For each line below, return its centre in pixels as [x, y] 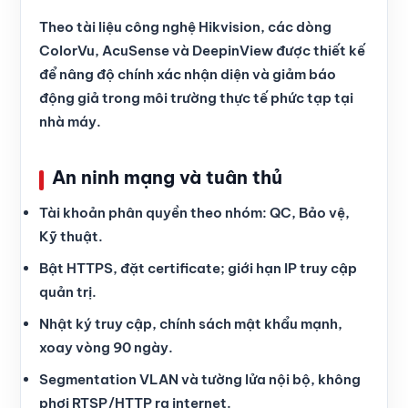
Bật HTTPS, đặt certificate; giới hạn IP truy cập [198, 269]
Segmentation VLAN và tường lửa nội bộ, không [200, 380]
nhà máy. [70, 122]
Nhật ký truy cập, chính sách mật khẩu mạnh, [191, 324]
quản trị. [68, 292]
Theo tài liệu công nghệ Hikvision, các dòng [185, 27]
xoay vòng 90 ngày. [106, 348]
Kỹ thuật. [71, 237]
